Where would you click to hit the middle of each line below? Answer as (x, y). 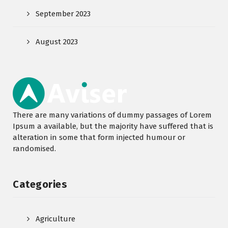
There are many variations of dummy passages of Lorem (112, 115)
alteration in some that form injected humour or (99, 137)
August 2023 (57, 41)
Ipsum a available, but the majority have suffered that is (113, 126)
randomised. (34, 148)
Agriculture (55, 219)
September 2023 (63, 13)
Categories (40, 184)
